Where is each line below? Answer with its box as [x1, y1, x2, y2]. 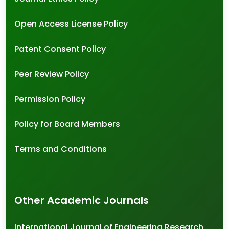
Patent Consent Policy [14, 43, 106, 55]
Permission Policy [14, 93, 85, 105]
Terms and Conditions [14, 143, 107, 155]
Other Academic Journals [14, 193, 149, 208]
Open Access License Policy [14, 18, 128, 30]
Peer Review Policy [14, 68, 89, 80]
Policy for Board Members [14, 118, 120, 130]
